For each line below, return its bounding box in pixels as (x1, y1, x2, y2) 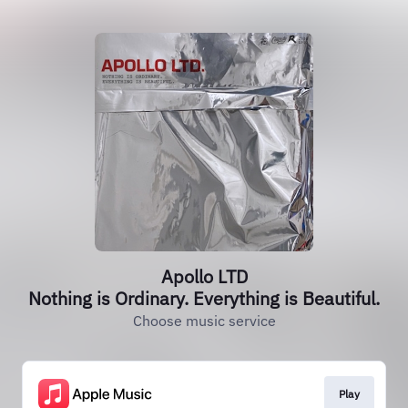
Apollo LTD (160, 264, 248, 289)
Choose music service (132, 311, 276, 330)
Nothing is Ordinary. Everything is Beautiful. (28, 286, 380, 311)
